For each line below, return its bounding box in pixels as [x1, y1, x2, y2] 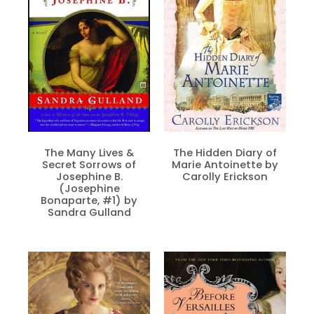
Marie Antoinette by [172, 157, 278, 172]
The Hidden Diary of [173, 145, 277, 160]
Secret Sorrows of [42, 157, 136, 172]
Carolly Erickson [182, 169, 268, 184]
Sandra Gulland [47, 205, 131, 219]
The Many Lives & [44, 145, 134, 160]
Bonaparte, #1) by [41, 193, 137, 207]
